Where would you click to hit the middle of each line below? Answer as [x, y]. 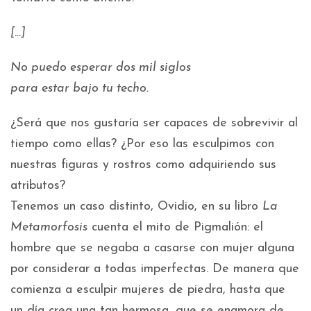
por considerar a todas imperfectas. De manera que [155, 269]
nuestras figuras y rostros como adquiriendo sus [143, 165]
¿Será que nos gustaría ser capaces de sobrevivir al [154, 124]
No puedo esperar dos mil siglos [101, 68]
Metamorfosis [49, 228]
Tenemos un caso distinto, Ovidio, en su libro [136, 207]
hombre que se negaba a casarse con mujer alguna [152, 249]
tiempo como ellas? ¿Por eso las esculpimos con [142, 144]
